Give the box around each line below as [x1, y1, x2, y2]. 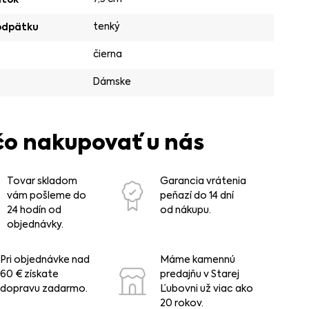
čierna [93, 48, 123, 61]
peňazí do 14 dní [159, 189, 234, 202]
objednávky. [7, 218, 64, 231]
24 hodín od [7, 203, 62, 217]
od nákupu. [159, 203, 211, 217]
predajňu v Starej [159, 268, 239, 281]
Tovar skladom [7, 175, 78, 188]
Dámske [93, 75, 132, 88]
